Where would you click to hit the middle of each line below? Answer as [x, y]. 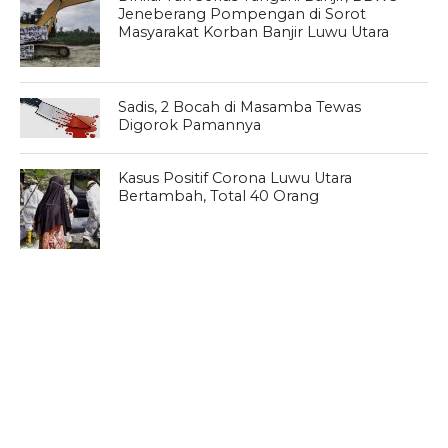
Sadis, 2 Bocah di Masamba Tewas [240, 106]
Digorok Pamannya [190, 124]
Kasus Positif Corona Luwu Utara [235, 177]
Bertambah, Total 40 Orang [219, 195]
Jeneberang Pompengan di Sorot [242, 13]
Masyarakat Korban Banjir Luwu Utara [254, 31]
